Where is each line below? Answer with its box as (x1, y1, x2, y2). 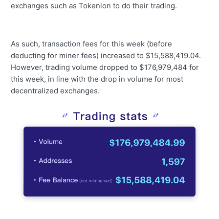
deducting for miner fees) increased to (11, 51, 146, 61)
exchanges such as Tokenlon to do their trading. (11, 1, 179, 11)
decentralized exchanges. (11, 86, 102, 96)
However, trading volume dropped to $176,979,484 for (11, 63, 199, 72)
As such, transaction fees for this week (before (11, 39, 173, 49)
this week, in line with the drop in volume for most (11, 74, 184, 84)
